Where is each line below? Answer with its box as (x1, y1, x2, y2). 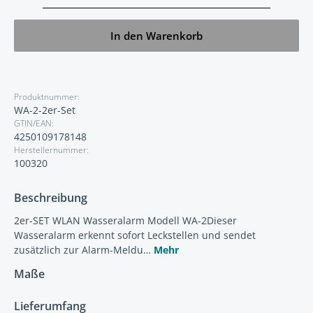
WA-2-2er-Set (14, 103, 75, 117)
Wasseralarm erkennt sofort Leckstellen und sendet (14, 228, 256, 242)
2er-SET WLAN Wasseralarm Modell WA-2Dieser (14, 214, 237, 227)
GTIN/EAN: (14, 118, 54, 129)
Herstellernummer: (14, 145, 89, 155)
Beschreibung (14, 189, 87, 205)
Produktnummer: (14, 92, 80, 102)
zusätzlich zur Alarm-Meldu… (14, 243, 154, 256)
